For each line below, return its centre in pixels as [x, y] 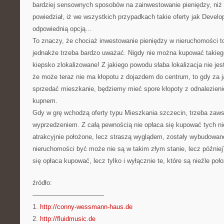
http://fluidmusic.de [68, 219]
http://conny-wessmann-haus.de [86, 207]
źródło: [42, 183]
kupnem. [45, 101]
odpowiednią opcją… [62, 29]
